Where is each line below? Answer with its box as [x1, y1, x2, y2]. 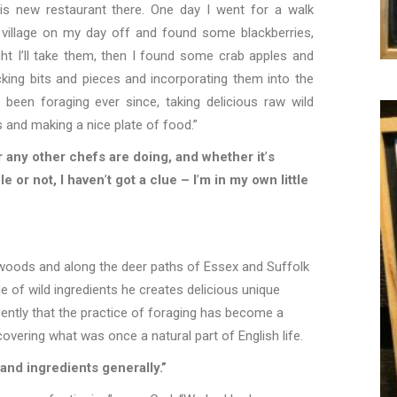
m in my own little [199, 172, 308, 189]
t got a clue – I [107, 172, 197, 189]
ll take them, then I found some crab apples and [23, 48, 314, 65]
